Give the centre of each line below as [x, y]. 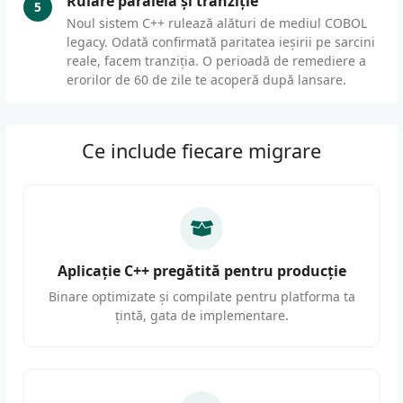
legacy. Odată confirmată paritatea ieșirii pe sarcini [221, 42]
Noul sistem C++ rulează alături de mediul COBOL [217, 23]
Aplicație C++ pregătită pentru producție [201, 271]
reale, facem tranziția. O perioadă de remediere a [216, 61]
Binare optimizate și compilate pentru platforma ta [201, 297]
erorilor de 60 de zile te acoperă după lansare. [206, 80]
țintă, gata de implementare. [201, 316]
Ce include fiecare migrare [201, 151]
